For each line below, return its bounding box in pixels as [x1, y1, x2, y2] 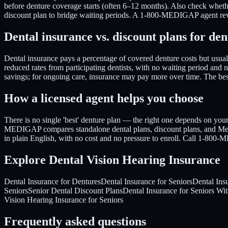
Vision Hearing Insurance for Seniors [4, 195, 123, 204]
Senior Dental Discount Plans [28, 186, 123, 195]
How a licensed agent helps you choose [4, 91, 204, 105]
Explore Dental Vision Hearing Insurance [4, 153, 220, 166]
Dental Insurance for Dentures [4, 177, 101, 186]
